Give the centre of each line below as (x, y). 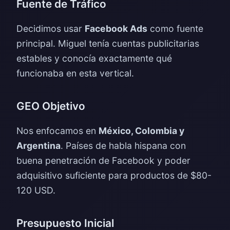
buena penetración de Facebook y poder (103, 160)
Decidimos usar (51, 28)
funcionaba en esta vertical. (75, 73)
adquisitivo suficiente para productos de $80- (114, 175)
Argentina (39, 146)
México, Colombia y (141, 131)
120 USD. (36, 190)
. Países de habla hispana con (123, 146)
